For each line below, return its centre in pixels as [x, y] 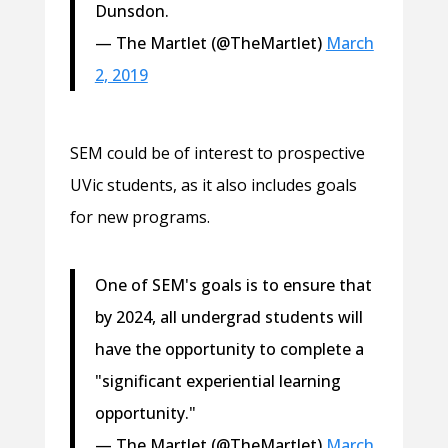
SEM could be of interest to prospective [217, 152]
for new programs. [139, 216]
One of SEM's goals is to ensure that [233, 284]
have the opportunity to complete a [229, 348]
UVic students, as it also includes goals [213, 184]
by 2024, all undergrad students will [228, 316]
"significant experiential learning [217, 380]
